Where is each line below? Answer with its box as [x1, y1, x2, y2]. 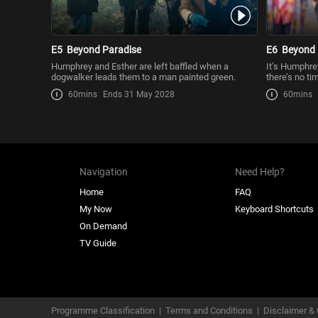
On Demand [79, 221, 127, 232]
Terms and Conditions [165, 305, 253, 317]
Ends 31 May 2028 [103, 89, 175, 100]
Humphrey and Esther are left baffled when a [51, 61, 229, 72]
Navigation [79, 166, 128, 178]
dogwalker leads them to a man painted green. [51, 72, 236, 83]
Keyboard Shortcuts [235, 204, 314, 215]
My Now [79, 204, 112, 215]
